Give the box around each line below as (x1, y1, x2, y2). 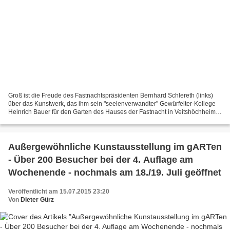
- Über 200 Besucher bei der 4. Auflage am (8, 155, 193, 165)
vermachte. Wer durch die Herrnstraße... (41, 117, 119, 124)
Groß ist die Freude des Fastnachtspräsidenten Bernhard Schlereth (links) (8, 92, 213, 100)
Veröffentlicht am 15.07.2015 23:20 (8, 188, 109, 196)
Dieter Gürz (21, 196, 54, 204)
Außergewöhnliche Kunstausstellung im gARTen (8, 142, 222, 152)
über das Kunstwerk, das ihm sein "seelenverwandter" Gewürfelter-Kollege (8, 100, 216, 108)
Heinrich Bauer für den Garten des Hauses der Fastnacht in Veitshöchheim (8, 108, 216, 116)
